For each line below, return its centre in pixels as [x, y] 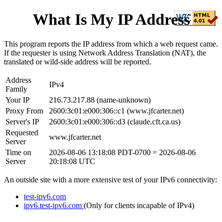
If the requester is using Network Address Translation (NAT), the [105, 53]
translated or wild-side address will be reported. [78, 61]
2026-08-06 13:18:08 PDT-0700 [100, 152]
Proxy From [24, 111]
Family [16, 89]
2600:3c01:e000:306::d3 [87, 121]
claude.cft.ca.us [154, 121]
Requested [22, 132]
